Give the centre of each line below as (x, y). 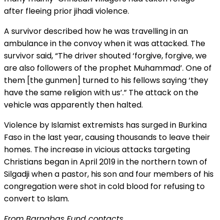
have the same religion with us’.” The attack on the (101, 93)
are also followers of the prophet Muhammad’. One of (108, 68)
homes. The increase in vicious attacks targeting (97, 150)
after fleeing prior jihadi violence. (67, 11)
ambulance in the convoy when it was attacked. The (105, 44)
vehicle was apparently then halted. (73, 105)
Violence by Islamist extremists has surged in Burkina (105, 125)
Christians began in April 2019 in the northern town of (106, 162)
